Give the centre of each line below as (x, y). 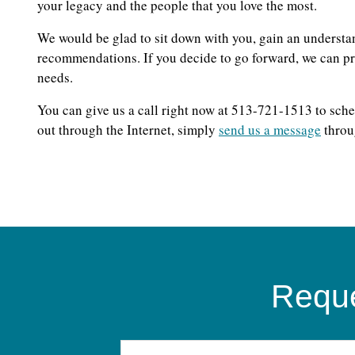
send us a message (270, 130)
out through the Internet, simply (128, 130)
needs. (55, 78)
